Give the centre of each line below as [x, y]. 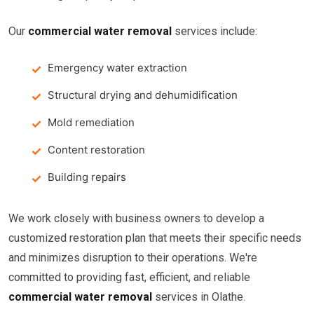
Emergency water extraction [117, 68]
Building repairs [87, 177]
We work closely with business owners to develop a [136, 218]
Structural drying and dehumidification [143, 95]
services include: [214, 31]
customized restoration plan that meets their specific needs [155, 238]
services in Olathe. [199, 297]
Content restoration [96, 150]
